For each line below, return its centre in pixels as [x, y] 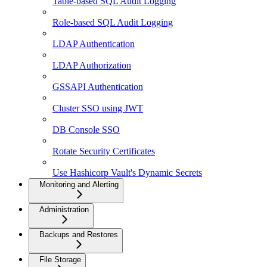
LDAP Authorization [92, 66]
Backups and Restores [79, 235]
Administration [64, 210]
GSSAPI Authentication [98, 87]
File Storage [60, 260]
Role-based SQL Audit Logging [113, 23]
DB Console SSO [86, 130]
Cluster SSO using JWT [98, 108]
